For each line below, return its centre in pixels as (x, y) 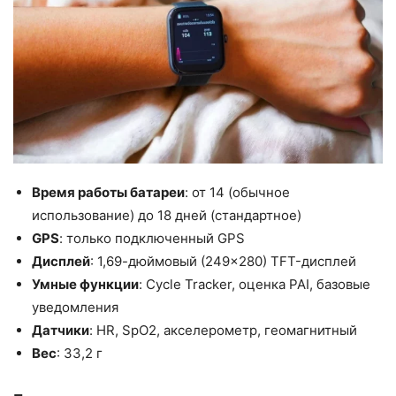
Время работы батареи (108, 193)
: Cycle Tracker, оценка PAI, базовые (255, 285)
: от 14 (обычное (237, 193)
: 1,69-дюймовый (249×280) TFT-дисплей (223, 262)
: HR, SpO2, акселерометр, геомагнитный (223, 331)
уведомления (75, 308)
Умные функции (85, 285)
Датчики (61, 331)
